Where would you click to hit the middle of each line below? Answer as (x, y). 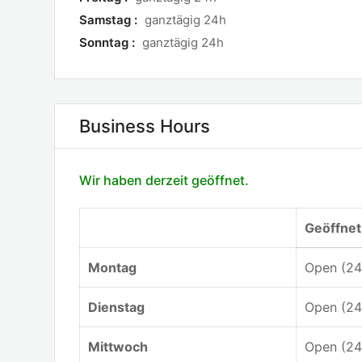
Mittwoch (118, 347)
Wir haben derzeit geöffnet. (164, 180)
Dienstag (116, 307)
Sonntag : (109, 42)
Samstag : (110, 20)
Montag (112, 267)
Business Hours (145, 126)
